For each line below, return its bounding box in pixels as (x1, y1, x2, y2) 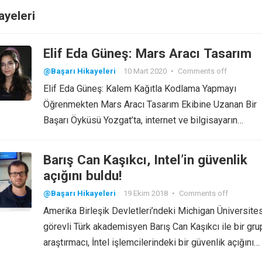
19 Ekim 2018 (123, 189, 168, 198)
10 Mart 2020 (123, 67, 167, 75)
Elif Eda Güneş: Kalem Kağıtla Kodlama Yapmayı (43, 83, 236, 94)
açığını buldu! (43, 168, 122, 183)
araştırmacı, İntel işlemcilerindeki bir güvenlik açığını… (43, 237, 260, 248)
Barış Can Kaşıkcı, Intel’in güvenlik (43, 152, 247, 167)
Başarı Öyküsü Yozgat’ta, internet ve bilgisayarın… (43, 115, 243, 126)
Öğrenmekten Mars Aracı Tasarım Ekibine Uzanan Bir (43, 99, 257, 110)
